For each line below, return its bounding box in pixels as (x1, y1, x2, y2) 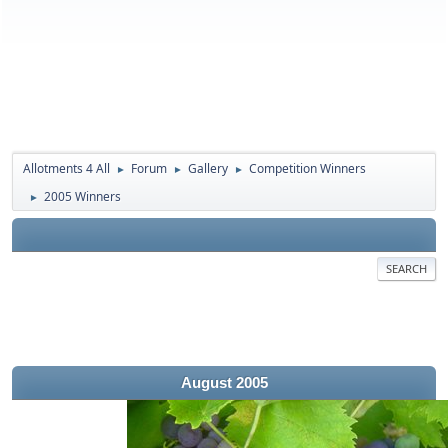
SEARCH (386, 261, 427, 276)
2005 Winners (44, 188, 121, 205)
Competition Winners (249, 160, 366, 177)
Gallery (188, 160, 228, 177)
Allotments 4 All (23, 160, 110, 177)
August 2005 (180, 375, 268, 391)
